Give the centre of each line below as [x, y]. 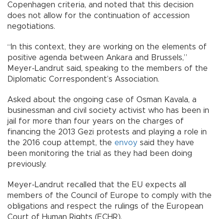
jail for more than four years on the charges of [96, 121]
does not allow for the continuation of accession [99, 15]
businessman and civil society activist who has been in [108, 110]
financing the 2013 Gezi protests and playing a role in [107, 132]
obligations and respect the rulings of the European [105, 206]
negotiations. [31, 26]
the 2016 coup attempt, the [61, 142]
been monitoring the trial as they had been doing [100, 153]
